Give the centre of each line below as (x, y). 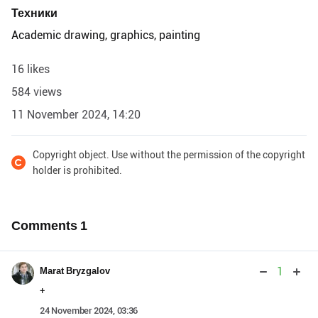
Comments (46, 226)
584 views (37, 92)
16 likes (31, 70)
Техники (34, 13)
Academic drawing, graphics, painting (106, 35)
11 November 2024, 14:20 (76, 115)
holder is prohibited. (77, 171)
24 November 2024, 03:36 (89, 311)
